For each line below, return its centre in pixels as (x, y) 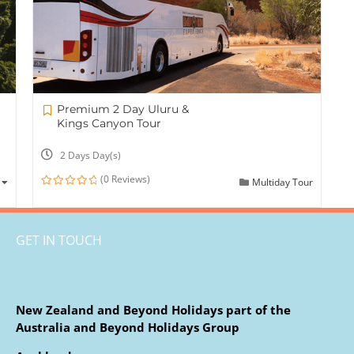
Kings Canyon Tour (109, 124)
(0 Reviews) (126, 179)
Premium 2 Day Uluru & (122, 109)
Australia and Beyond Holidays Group (127, 328)
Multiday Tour (283, 183)
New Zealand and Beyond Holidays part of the (153, 310)
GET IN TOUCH (58, 241)
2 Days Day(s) (90, 156)
